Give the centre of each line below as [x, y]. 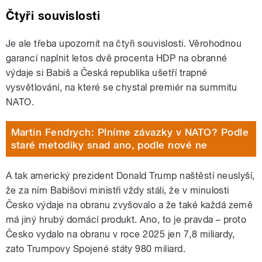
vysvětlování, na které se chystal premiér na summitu [122, 87]
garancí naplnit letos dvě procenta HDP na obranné [117, 58]
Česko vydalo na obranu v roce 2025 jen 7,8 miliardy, [120, 234]
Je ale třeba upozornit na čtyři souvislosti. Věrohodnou [124, 43]
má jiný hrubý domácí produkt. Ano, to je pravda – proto [126, 219]
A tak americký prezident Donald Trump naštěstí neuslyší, [130, 175]
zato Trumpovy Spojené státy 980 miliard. [96, 249]
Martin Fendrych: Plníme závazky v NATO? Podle [130, 132]
